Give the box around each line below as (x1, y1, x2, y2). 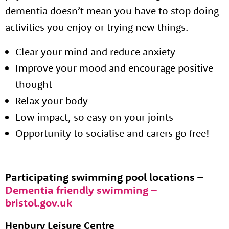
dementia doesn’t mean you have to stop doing (5, 4, 219, 17)
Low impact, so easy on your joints (15, 110, 173, 123)
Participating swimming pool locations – (5, 170, 203, 184)
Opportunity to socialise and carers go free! (15, 127, 210, 140)
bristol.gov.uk (5, 196, 72, 209)
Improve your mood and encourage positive (15, 61, 213, 74)
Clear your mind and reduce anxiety (15, 45, 175, 58)
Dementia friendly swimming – (5, 183, 157, 196)
